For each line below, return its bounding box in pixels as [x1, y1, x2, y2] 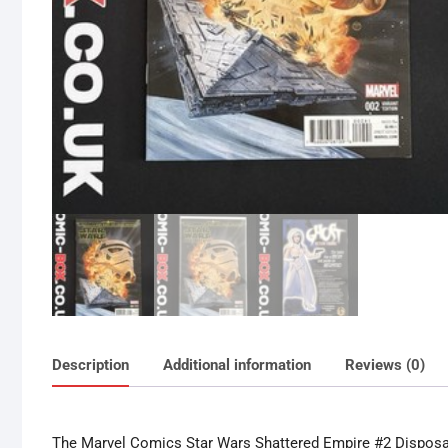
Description [52, 356, 129, 374]
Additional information [163, 356, 311, 374]
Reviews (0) [345, 356, 425, 374]
